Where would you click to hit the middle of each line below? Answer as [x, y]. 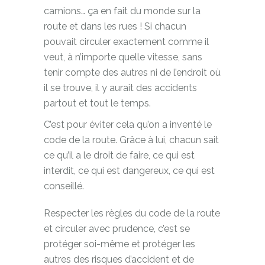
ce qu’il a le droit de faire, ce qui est [119, 155]
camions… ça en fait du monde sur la [122, 11]
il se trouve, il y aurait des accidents [120, 88]
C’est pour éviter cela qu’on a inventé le [128, 124]
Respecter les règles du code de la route [132, 213]
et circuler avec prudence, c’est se [117, 228]
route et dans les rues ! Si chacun [115, 26]
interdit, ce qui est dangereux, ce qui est [129, 170]
